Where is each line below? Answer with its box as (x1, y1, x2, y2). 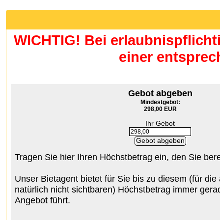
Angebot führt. (15, 195, 70, 205)
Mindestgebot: (140, 99, 180, 106)
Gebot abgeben (128, 88, 192, 98)
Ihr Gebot (145, 119, 175, 127)
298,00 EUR (143, 106, 177, 112)
